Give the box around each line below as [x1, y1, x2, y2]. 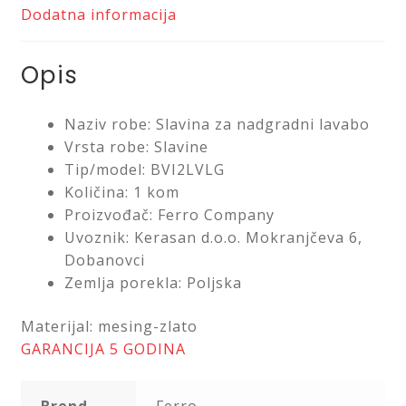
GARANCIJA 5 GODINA [20, 338, 186, 359]
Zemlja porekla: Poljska [63, 273, 242, 294]
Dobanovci [63, 250, 145, 271]
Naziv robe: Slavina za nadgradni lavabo [63, 114, 370, 135]
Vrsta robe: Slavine [63, 137, 208, 158]
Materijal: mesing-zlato [20, 315, 198, 336]
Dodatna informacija [20, 4, 177, 24]
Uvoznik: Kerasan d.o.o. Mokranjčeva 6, [63, 227, 362, 248]
